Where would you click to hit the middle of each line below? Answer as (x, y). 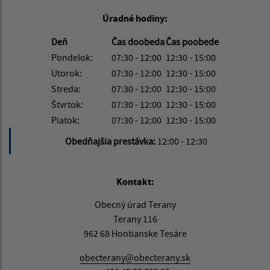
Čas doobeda (138, 42)
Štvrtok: (67, 105)
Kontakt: (135, 182)
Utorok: (67, 73)
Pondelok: (72, 58)
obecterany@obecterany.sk (135, 258)
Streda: (66, 89)
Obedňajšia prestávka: (111, 141)
